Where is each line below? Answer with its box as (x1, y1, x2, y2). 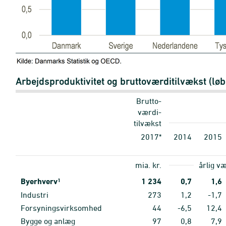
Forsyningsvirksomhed (21, 203, 102, 212)
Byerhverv (21, 177, 58, 186)
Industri (21, 190, 48, 199)
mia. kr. (135, 160, 161, 169)
